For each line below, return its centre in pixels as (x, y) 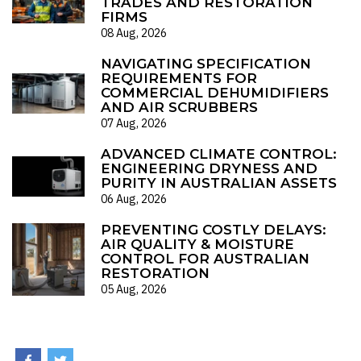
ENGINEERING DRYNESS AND (209, 168)
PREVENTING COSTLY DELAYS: (214, 230)
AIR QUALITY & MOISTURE (197, 244)
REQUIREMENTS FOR (179, 78)
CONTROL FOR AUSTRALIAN (205, 259)
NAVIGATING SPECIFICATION (206, 64)
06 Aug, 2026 (134, 199)
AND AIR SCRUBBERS (179, 107)
